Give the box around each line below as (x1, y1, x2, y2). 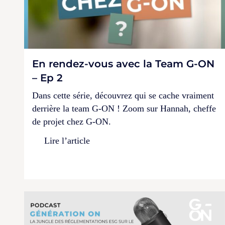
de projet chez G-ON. (32, 116, 111, 127)
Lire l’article (44, 135, 90, 146)
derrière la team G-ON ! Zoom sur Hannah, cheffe (32, 103, 216, 114)
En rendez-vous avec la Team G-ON (32, 57, 214, 70)
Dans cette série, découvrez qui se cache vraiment (32, 90, 214, 100)
